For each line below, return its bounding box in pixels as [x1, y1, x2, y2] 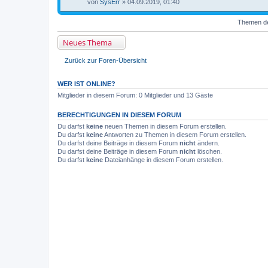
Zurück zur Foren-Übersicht [65, 57, 147, 64]
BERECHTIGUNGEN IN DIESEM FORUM [57, 111, 181, 118]
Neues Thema [63, 37, 112, 48]
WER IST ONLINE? [57, 80, 115, 87]
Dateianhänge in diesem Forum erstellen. [103, 156, 223, 163]
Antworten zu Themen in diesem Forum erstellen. [103, 130, 246, 138]
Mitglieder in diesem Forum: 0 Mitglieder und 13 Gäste [57, 91, 213, 99]
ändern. [196, 139, 220, 147]
